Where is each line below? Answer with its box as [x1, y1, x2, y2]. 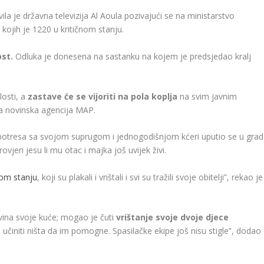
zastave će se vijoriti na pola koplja [28, 91, 178, 103]
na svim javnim [177, 91, 237, 103]
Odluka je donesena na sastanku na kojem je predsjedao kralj [15, 50, 252, 62]
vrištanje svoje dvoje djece [116, 212, 229, 223]
